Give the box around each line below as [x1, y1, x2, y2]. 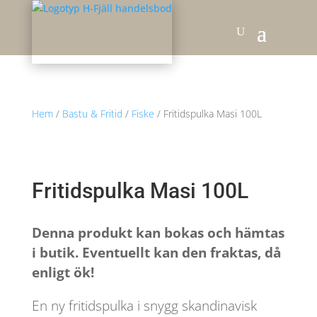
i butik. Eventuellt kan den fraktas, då [31, 243, 281, 262]
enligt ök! [31, 263, 94, 282]
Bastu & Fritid [62, 107, 122, 120]
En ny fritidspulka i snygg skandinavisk [31, 296, 257, 315]
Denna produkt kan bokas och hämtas [31, 224, 284, 242]
